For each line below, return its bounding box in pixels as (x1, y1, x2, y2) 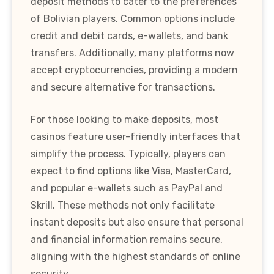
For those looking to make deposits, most (31, 113, 218, 125)
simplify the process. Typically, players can (31, 147, 226, 160)
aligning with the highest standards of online (31, 250, 240, 262)
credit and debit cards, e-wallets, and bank (31, 29, 228, 42)
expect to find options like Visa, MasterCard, (31, 165, 231, 177)
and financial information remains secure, (31, 233, 223, 245)
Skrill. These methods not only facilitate (31, 199, 215, 211)
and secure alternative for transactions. (31, 81, 215, 93)
